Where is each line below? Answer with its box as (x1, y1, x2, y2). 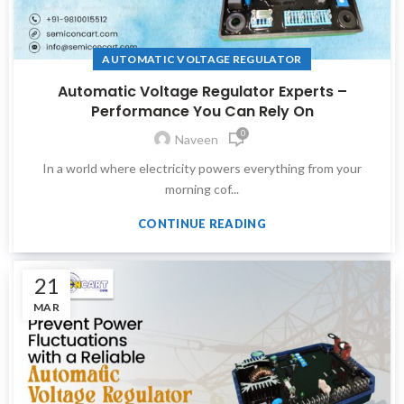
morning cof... (165, 180, 239, 197)
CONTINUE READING (138, 216, 266, 231)
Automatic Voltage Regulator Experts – (57, 80, 347, 102)
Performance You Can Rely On (90, 100, 314, 122)
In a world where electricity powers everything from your (42, 160, 362, 176)
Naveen (175, 131, 218, 147)
